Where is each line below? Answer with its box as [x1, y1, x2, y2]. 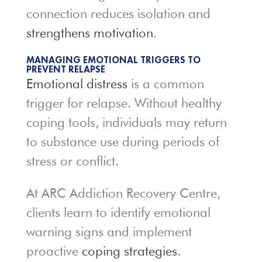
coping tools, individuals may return [26, 115, 227, 130]
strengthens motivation [26, 25, 153, 41]
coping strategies [81, 243, 177, 259]
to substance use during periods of [26, 134, 219, 150]
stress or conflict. [26, 153, 119, 169]
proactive [26, 243, 82, 259]
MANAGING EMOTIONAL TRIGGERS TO [26, 54, 201, 67]
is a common [127, 76, 204, 92]
